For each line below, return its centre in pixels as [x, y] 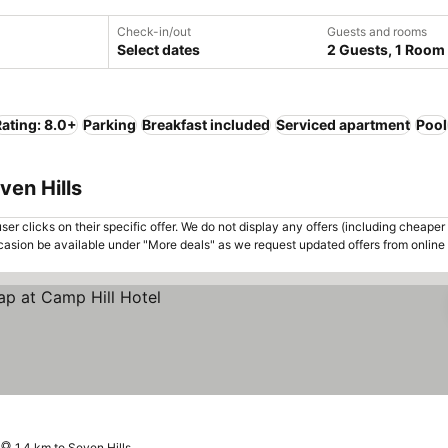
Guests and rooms [377, 31]
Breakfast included [206, 124]
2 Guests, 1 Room [386, 49]
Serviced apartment [343, 124]
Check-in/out [154, 31]
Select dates [158, 49]
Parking [109, 124]
